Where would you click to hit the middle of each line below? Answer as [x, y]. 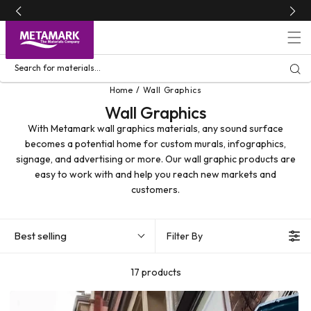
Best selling [40, 236]
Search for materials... [58, 68]
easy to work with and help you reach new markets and [155, 174]
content [39, 22]
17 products [155, 272]
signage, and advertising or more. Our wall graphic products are [155, 159]
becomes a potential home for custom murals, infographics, [155, 144]
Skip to [37, 9]
